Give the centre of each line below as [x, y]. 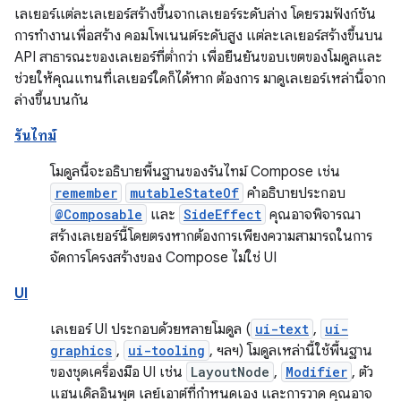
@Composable [98, 214]
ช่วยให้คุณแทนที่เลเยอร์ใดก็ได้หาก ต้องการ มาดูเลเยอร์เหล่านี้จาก [200, 78]
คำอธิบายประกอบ [294, 193]
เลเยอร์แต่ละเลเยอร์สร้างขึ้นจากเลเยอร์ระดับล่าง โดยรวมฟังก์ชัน [195, 14]
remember [86, 192]
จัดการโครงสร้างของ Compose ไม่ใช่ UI [163, 257]
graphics [81, 350]
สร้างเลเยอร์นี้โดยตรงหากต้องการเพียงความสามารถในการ [211, 236]
